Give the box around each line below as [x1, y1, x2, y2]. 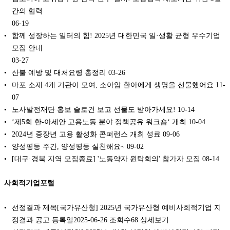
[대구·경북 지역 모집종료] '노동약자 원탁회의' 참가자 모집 [12, 154, 200, 163]
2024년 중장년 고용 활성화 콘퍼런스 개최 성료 [12, 129, 161, 138]
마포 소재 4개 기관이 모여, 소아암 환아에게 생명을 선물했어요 [12, 80, 214, 89]
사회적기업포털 [4, 179, 54, 187]
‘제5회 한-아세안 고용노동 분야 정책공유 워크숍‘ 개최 [12, 117, 186, 126]
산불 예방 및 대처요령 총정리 [12, 68, 106, 76]
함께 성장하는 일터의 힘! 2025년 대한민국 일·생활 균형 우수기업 [12, 31, 220, 40]
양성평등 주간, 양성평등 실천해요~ [12, 142, 125, 150]
